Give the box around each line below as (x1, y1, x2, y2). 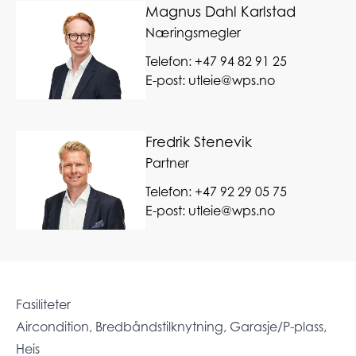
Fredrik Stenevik (145, 133, 253, 150)
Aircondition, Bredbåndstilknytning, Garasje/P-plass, (16, 319, 327, 335)
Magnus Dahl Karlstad (145, 2, 296, 20)
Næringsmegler (145, 24, 242, 41)
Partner (145, 154, 190, 171)
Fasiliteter (16, 296, 71, 313)
